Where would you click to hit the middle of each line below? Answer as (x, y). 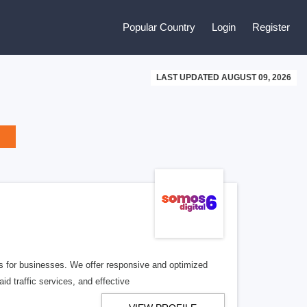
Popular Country (159, 27)
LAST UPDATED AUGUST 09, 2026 (224, 77)
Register (271, 27)
